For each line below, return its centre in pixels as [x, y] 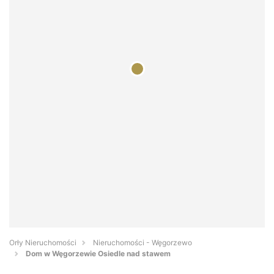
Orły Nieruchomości [43, 243]
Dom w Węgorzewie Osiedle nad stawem [98, 254]
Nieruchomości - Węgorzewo [143, 243]
